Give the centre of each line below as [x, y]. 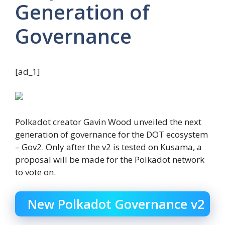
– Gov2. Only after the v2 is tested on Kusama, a [108, 147]
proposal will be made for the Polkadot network [110, 160]
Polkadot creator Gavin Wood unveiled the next [108, 122]
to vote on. [35, 172]
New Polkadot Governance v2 [116, 204]
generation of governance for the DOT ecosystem [111, 135]
